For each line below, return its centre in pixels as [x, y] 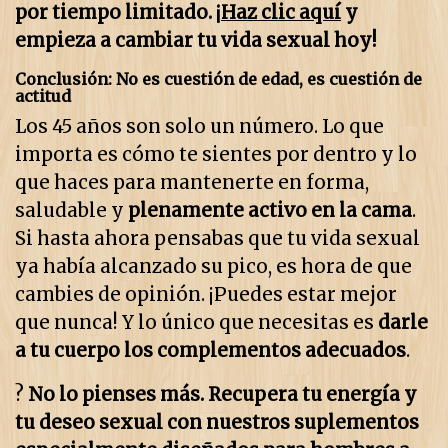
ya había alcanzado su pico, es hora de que [213, 267]
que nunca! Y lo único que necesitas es [196, 323]
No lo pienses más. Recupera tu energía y [222, 395]
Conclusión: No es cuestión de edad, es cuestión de [218, 79]
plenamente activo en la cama [270, 211]
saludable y [71, 211]
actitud [43, 96]
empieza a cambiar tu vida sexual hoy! [196, 41]
